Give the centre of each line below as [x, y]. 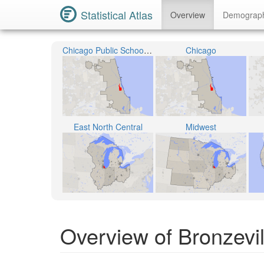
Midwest [201, 127]
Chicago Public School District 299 [148, 50]
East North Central [108, 127]
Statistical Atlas [117, 15]
